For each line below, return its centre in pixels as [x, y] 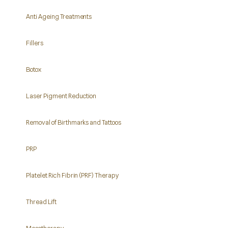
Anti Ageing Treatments [59, 17]
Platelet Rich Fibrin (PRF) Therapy [73, 175]
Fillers [35, 43]
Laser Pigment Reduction [61, 96]
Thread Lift [41, 202]
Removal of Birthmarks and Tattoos [74, 122]
